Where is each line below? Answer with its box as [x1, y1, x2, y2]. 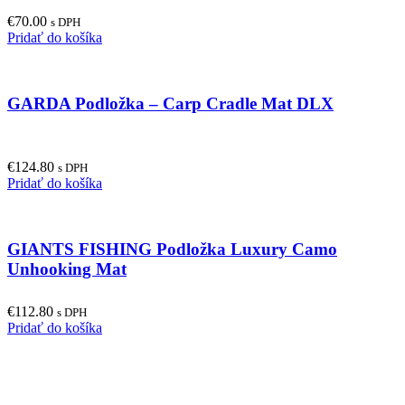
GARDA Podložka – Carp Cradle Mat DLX [7, 94, 334, 114]
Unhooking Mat [7, 259, 127, 278]
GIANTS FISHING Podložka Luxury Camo [7, 239, 337, 259]
